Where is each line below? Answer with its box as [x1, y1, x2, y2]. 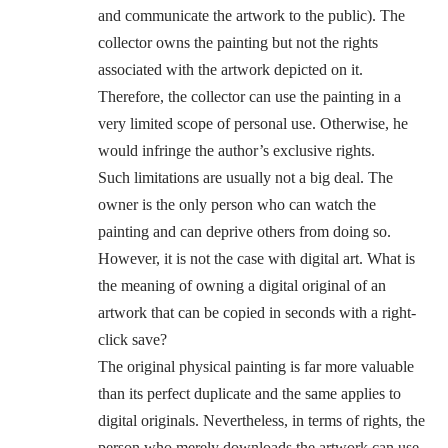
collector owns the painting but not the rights [98, 33, 378, 51]
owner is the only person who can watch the [98, 195, 376, 213]
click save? [98, 330, 171, 348]
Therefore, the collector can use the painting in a [98, 87, 401, 105]
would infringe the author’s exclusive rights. [98, 141, 375, 159]
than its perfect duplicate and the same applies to [98, 384, 401, 402]
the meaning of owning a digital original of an [98, 276, 386, 294]
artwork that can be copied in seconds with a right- [98, 303, 416, 321]
